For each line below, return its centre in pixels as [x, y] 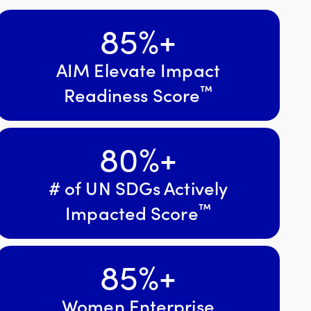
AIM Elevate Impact [138, 69]
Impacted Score [132, 212]
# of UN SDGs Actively [138, 187]
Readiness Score [132, 94]
